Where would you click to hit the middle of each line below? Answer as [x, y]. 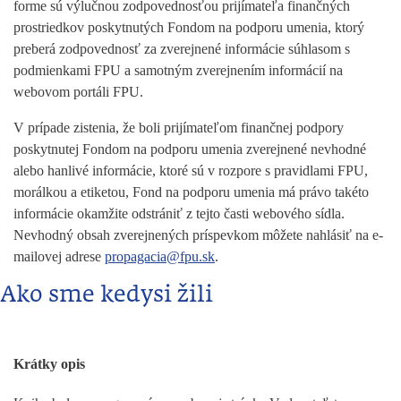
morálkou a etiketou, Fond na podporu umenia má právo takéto [191, 192]
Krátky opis [49, 363]
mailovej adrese [59, 256]
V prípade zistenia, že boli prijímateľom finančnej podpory [179, 127]
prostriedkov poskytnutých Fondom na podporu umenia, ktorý [189, 27]
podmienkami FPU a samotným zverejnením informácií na [178, 70]
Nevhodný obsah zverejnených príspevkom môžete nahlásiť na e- [198, 235]
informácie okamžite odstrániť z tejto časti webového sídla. [179, 213]
